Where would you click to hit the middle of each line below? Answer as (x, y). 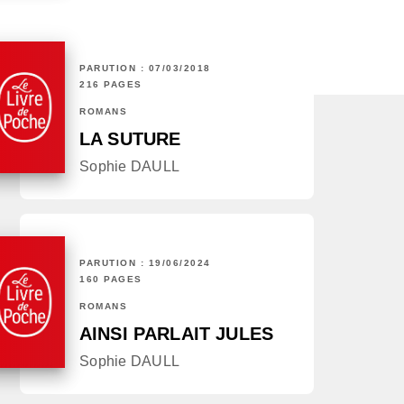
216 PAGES (111, 85)
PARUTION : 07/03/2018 (145, 69)
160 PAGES (111, 280)
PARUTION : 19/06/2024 (145, 263)
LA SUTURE (130, 139)
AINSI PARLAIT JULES (177, 334)
